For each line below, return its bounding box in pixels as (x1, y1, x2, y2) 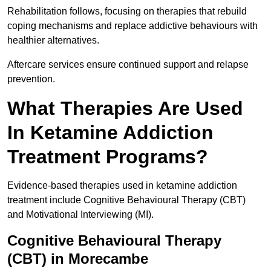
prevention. (7, 74, 55, 85)
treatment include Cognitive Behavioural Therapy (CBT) (7, 195, 246, 206)
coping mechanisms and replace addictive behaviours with (7, 21, 258, 31)
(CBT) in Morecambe (7, 250, 148, 267)
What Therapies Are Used (7, 97, 243, 120)
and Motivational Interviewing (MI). (7, 209, 156, 220)
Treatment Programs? (7, 146, 208, 168)
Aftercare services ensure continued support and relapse (7, 59, 249, 70)
